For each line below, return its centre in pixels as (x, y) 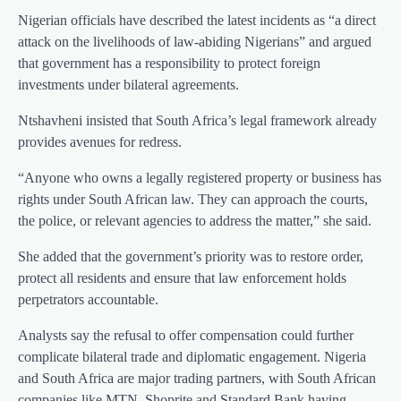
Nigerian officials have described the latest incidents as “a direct (197, 20)
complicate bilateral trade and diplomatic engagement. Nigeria (192, 356)
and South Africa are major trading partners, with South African (197, 378)
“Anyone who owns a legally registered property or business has (200, 177)
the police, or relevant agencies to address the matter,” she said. (195, 220)
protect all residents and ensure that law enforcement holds (182, 277)
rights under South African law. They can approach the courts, (193, 199)
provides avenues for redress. (100, 141)
